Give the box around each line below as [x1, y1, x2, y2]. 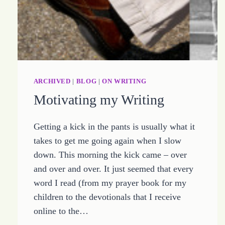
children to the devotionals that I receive [33, 191, 181, 202]
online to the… [33, 205, 88, 216]
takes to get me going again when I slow [33, 135, 181, 146]
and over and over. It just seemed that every [33, 163, 193, 174]
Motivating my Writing [33, 91, 164, 107]
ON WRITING [102, 77, 147, 85]
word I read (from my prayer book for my [33, 177, 186, 188]
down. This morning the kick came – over [33, 149, 187, 160]
